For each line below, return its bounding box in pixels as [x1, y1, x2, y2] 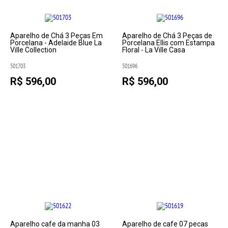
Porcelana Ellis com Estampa [122, 39, 215, 47]
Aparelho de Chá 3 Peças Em [10, 32, 103, 40]
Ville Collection [10, 46, 57, 54]
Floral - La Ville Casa [122, 46, 185, 54]
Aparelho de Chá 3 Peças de [122, 32, 212, 40]
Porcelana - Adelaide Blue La [10, 39, 102, 47]
